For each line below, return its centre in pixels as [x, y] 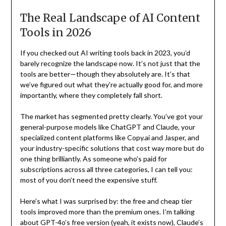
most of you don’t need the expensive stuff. [89, 180]
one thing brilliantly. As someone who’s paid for [93, 159]
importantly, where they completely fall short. [91, 95]
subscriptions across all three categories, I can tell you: [106, 169]
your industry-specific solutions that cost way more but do [112, 148]
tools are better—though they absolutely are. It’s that [105, 74]
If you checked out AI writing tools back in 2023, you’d [105, 53]
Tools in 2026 [55, 33]
